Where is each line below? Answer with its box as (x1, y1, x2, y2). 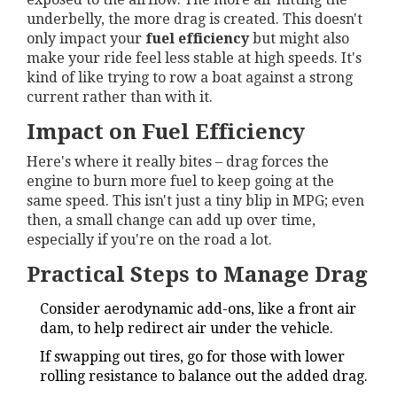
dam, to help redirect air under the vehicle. (40, 320, 333, 338)
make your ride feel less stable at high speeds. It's (27, 50, 362, 67)
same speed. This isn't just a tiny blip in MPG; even (27, 192, 364, 210)
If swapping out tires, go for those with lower (40, 348, 345, 366)
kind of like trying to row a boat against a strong (27, 69, 353, 87)
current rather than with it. (27, 89, 213, 106)
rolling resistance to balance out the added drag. (40, 368, 368, 385)
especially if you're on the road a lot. (27, 231, 272, 249)
